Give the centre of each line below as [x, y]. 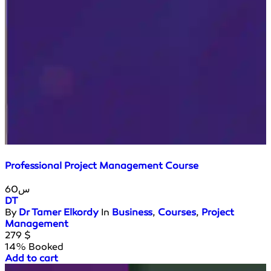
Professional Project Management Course [102, 166]
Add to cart [31, 258]
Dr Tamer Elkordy [59, 212]
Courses [177, 212]
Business [132, 212]
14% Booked [34, 246]
